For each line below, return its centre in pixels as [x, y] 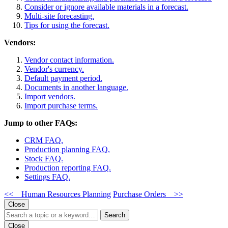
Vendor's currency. [54, 69]
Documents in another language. [76, 88]
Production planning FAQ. [67, 150]
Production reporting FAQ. [68, 168]
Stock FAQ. [44, 159]
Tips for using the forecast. [67, 25]
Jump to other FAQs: [41, 123]
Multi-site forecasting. [59, 16]
